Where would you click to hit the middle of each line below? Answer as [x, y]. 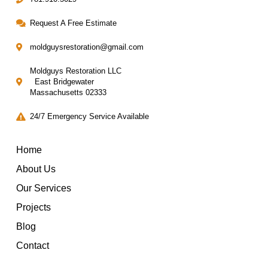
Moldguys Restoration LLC [75, 71]
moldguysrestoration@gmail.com [86, 47]
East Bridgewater [62, 82]
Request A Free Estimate [73, 23]
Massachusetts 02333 [68, 93]
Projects [33, 207]
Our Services [44, 188]
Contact [33, 246]
